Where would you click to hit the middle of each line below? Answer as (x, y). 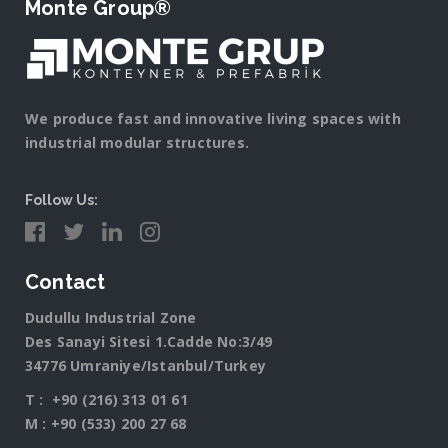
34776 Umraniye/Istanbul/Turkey (145, 365)
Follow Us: (61, 200)
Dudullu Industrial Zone (111, 317)
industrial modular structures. (137, 142)
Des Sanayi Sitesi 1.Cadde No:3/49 (149, 341)
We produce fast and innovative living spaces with (213, 118)
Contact (65, 282)
